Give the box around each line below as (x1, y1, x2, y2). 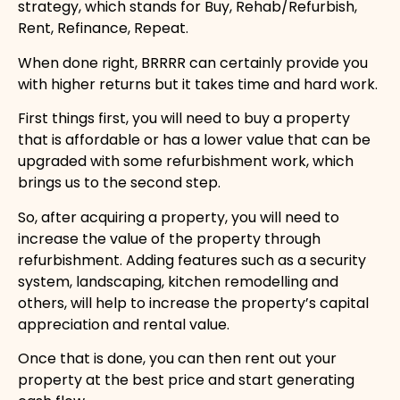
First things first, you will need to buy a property (18, 108, 350, 129)
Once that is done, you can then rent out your (18, 348, 337, 370)
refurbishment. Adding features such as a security (18, 249, 366, 271)
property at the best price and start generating (18, 370, 354, 391)
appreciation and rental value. (18, 313, 229, 335)
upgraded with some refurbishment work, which (18, 151, 354, 172)
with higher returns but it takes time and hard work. (18, 73, 378, 95)
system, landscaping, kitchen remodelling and (18, 271, 338, 292)
